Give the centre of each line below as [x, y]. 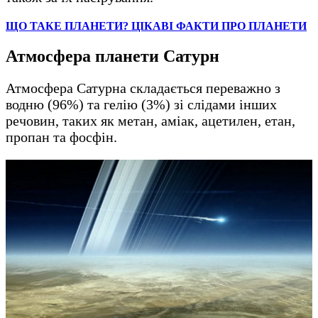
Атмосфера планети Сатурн [113, 56]
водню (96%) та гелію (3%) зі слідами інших [141, 104]
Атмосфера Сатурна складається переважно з [143, 88]
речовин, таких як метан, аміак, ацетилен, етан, [150, 120]
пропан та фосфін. [63, 137]
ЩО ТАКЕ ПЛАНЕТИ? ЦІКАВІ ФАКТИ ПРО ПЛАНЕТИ [156, 26]
